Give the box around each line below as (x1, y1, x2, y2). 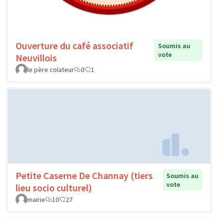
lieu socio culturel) (16, 182, 92, 194)
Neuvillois (16, 51, 57, 64)
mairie (27, 195, 45, 204)
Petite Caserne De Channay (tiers (16, 169, 153, 182)
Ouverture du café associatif (16, 39, 133, 52)
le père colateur (27, 65, 74, 74)
